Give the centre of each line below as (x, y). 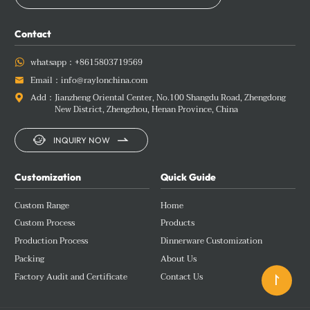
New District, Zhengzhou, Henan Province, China (146, 110)
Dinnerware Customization (212, 241)
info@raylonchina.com (104, 80)
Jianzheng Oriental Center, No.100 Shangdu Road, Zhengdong (170, 98)
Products (178, 224)
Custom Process (45, 224)
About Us (179, 259)
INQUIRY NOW (81, 140)
